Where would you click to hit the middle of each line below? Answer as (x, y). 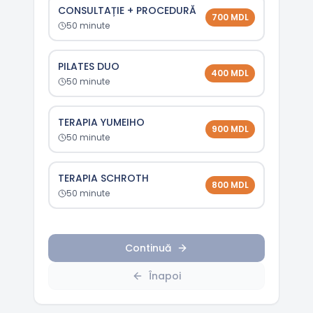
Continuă (148, 248)
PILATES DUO (89, 66)
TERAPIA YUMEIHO (101, 122)
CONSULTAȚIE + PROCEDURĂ (127, 10)
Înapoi (165, 276)
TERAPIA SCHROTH (103, 178)
